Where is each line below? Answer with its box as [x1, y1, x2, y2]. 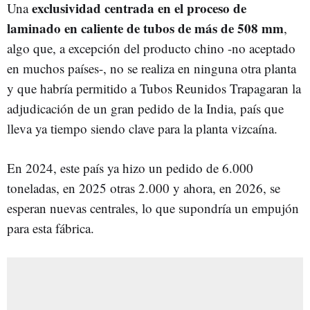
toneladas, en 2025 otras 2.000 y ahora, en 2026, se [7, 179, 280, 197]
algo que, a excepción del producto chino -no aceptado [7, 39, 295, 57]
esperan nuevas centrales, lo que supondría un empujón [7, 199, 299, 217]
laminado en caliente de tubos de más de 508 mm [7, 18, 284, 37]
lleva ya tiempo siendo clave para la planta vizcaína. [7, 119, 277, 137]
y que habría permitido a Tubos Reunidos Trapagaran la [7, 79, 301, 97]
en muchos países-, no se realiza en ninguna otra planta [7, 59, 296, 77]
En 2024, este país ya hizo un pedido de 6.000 [7, 158, 253, 176]
